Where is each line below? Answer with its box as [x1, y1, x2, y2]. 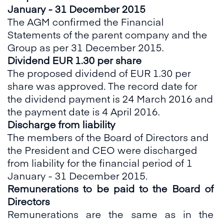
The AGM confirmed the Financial [7, 15, 164, 28]
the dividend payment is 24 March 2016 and [7, 92, 213, 105]
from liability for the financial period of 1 [7, 156, 192, 169]
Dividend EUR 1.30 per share [7, 53, 142, 67]
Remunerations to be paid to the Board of [7, 182, 214, 195]
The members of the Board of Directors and [7, 130, 209, 144]
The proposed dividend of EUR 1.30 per [7, 66, 191, 79]
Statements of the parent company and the [7, 28, 207, 41]
